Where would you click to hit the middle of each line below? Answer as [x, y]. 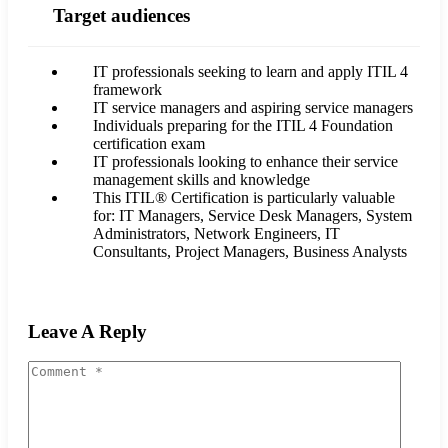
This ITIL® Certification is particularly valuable [244, 197]
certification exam [149, 143]
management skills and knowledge [201, 179]
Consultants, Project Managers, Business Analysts [250, 251]
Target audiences [121, 15]
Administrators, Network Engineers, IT [216, 233]
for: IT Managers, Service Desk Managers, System [252, 215]
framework [127, 89]
